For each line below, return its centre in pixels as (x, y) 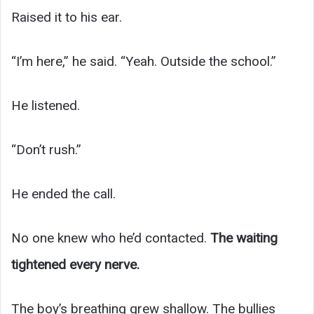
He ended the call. (63, 193)
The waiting (244, 238)
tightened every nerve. (75, 264)
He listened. (46, 105)
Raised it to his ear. (67, 17)
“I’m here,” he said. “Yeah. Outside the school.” (144, 61)
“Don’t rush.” (46, 149)
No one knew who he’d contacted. (111, 238)
